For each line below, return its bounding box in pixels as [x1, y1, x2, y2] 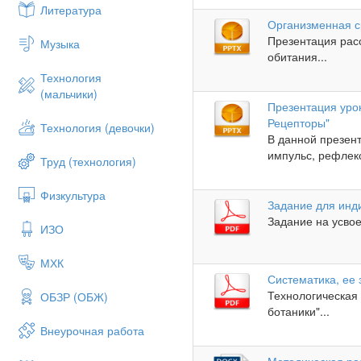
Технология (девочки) [40, 119, 155, 135]
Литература [40, 2, 102, 18]
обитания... [268, 48, 328, 65]
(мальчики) [40, 85, 98, 102]
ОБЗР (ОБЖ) [40, 288, 108, 305]
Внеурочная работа [40, 322, 144, 338]
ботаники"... [268, 303, 330, 320]
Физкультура [40, 187, 106, 203]
